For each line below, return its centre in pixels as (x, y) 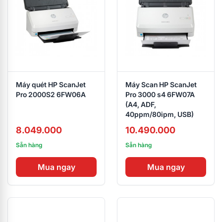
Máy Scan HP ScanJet (161, 84)
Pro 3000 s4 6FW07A (160, 94)
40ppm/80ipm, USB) (160, 114)
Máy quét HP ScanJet (51, 84)
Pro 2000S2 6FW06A (51, 94)
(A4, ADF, (141, 104)
